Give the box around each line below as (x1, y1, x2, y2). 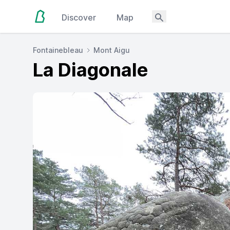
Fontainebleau (33, 46, 83, 54)
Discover (62, 12, 97, 23)
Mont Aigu (93, 46, 130, 54)
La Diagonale (33, 59, 148, 81)
